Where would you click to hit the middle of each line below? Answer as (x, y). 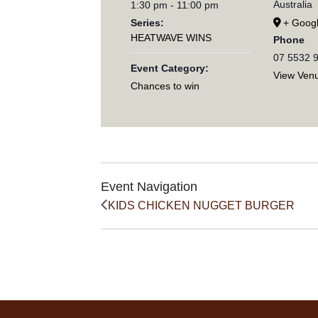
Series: (148, 23)
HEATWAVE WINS (171, 38)
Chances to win (165, 86)
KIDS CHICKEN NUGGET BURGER (201, 205)
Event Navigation (149, 186)
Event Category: (170, 68)
